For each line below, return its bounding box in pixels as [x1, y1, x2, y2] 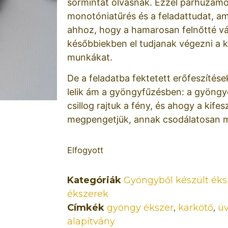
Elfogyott [67, 145, 103, 155]
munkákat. [67, 51, 112, 63]
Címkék [67, 202, 104, 213]
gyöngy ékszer [107, 202, 174, 213]
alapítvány [67, 215, 115, 227]
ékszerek [67, 188, 108, 199]
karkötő [178, 202, 213, 213]
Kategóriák [67, 174, 121, 186]
